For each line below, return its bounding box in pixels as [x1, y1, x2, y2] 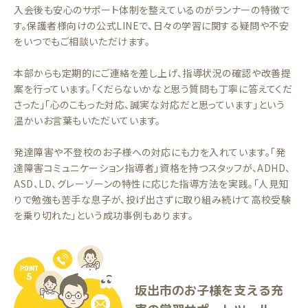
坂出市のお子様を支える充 [135, 282, 283, 299]
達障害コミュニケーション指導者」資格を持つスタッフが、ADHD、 [14, 161, 291, 175]
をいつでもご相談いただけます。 [14, 34, 151, 48]
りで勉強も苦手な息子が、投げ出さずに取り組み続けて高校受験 [14, 192, 291, 206]
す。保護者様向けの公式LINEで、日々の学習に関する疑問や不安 [14, 19, 289, 32]
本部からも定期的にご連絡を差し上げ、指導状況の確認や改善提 [14, 66, 291, 80]
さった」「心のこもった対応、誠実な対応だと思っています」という [14, 98, 285, 111]
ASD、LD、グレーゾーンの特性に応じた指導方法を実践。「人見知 [14, 177, 289, 190]
